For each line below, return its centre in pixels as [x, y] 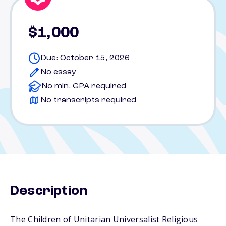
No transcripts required [88, 100]
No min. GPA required [84, 86]
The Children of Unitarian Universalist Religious [104, 219]
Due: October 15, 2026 [85, 58]
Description [49, 191]
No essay [58, 72]
